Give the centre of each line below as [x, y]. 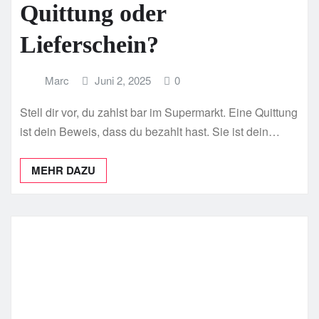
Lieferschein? [89, 45]
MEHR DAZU [63, 170]
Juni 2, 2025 [123, 80]
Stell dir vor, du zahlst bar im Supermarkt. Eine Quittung [159, 112]
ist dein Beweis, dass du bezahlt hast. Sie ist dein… [150, 131]
